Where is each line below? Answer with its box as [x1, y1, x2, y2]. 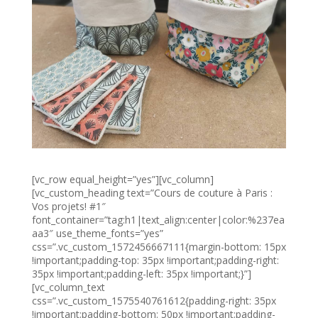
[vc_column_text [31, 280, 105, 294]
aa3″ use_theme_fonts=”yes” [31, 226, 163, 240]
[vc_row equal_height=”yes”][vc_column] [31, 172, 214, 186]
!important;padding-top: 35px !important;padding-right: [31, 253, 279, 267]
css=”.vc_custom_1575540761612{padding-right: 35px [31, 293, 276, 307]
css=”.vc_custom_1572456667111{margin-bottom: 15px [31, 239, 286, 253]
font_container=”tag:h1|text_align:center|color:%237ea [31, 212, 285, 226]
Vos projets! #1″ [31, 199, 106, 213]
